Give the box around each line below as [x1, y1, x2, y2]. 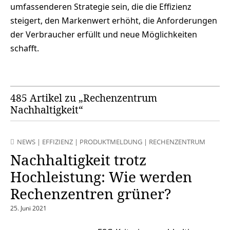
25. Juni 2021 [10, 204, 47, 213]
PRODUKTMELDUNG [80, 137, 142, 147]
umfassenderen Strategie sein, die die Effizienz [10, 1, 191, 13]
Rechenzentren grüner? [10, 184, 171, 204]
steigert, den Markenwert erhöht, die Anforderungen [10, 15, 217, 27]
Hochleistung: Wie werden [10, 167, 192, 187]
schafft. [10, 43, 39, 54]
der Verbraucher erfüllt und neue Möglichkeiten [10, 29, 197, 41]
